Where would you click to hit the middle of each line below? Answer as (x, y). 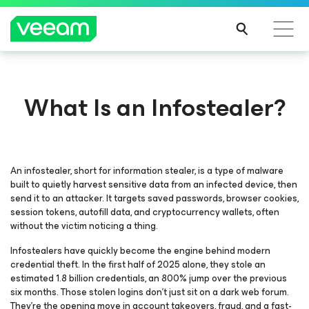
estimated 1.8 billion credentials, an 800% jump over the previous (149, 278)
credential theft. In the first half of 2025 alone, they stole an (138, 265)
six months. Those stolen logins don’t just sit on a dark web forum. (150, 292)
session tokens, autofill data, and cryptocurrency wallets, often (145, 212)
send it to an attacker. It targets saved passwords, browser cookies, (154, 198)
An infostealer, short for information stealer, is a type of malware (147, 171)
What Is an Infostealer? (154, 108)
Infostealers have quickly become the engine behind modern (140, 251)
